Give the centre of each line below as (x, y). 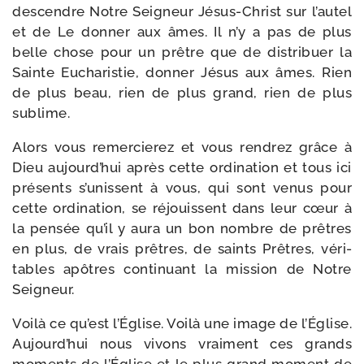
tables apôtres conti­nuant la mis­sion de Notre (182, 269)
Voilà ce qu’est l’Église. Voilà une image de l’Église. (182, 323)
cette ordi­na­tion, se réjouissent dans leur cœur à (182, 208)
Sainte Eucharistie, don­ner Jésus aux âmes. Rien (182, 72)
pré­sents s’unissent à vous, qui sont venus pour (182, 188)
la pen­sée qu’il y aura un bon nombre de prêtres (182, 228)
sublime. (41, 113)
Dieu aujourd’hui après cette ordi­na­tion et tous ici (182, 167)
